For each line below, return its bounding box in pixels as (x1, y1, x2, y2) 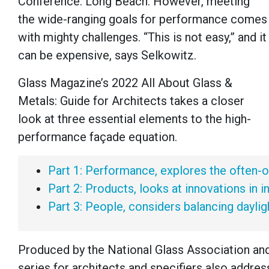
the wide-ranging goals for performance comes (18, 12, 267, 27)
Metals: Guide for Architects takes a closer (18, 94, 244, 109)
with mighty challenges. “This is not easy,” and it (18, 30, 267, 45)
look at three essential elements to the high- (18, 112, 251, 127)
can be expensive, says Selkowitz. (18, 48, 196, 63)
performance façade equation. (18, 130, 177, 145)
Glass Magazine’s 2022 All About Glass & (18, 76, 232, 91)
